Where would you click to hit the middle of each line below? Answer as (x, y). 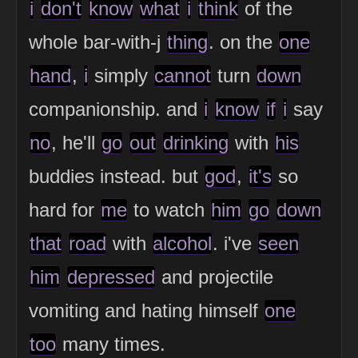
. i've (235, 244)
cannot (183, 76)
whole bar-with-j (97, 42)
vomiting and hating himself (146, 311)
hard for (64, 210)
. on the (243, 42)
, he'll (76, 143)
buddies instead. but (116, 177)
